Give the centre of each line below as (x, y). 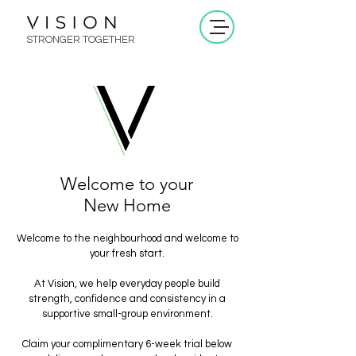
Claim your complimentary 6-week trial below (127, 344)
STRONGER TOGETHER (81, 40)
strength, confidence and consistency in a (127, 299)
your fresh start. (127, 253)
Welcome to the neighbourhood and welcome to (127, 238)
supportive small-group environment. (127, 314)
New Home (127, 205)
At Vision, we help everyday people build (127, 284)
